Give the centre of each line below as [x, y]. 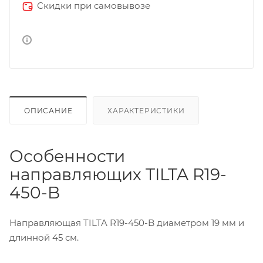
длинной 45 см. [44, 237]
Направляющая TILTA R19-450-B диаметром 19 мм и [127, 222]
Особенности [67, 156]
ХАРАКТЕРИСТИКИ [146, 110]
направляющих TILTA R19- [118, 174]
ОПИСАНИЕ [48, 110]
